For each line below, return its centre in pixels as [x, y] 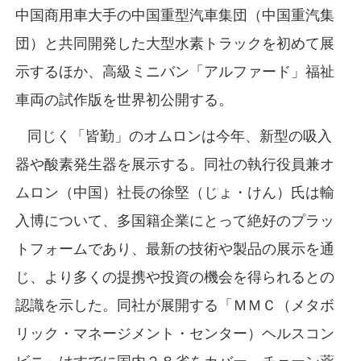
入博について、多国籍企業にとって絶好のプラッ [174, 220]
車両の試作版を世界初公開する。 [124, 100]
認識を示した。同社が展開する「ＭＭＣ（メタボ [174, 305]
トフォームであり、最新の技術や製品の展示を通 [174, 249]
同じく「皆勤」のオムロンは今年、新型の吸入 [173, 136]
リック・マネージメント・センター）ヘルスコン [174, 333]
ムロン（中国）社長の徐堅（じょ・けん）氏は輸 [174, 192]
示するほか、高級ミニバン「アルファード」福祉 [174, 71]
